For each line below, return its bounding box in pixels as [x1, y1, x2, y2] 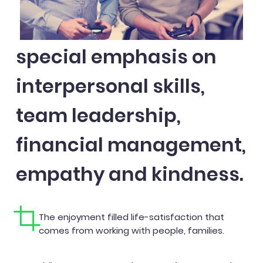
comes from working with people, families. [39, 224, 224, 237]
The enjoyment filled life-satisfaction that [39, 211, 224, 224]
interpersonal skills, [16, 73, 205, 100]
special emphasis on [16, 43, 217, 70]
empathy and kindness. [16, 161, 244, 188]
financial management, [16, 131, 246, 159]
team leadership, [16, 102, 181, 129]
